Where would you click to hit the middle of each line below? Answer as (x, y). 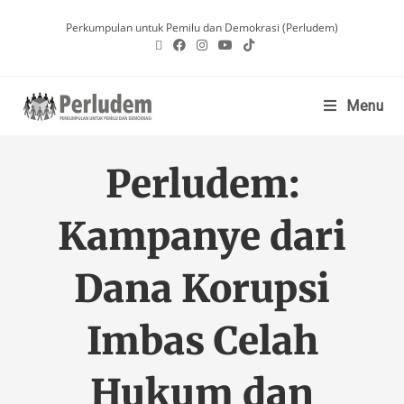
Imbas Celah (202, 341)
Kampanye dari (202, 236)
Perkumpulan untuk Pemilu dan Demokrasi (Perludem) (202, 28)
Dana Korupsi (202, 289)
